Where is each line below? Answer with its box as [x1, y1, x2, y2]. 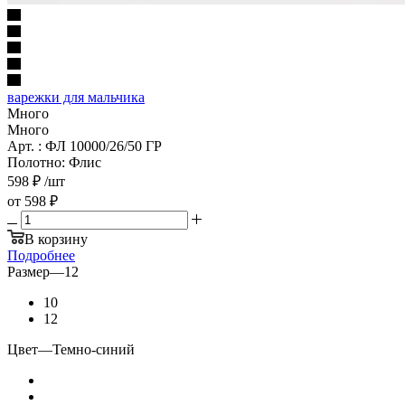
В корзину [24, 231, 88, 247]
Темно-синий [52, 341, 135, 357]
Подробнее [7, 247, 75, 263]
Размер [7, 263, 50, 279]
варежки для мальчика [7, 89, 145, 105]
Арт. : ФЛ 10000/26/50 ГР [7, 137, 162, 154]
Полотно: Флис [7, 154, 101, 170]
